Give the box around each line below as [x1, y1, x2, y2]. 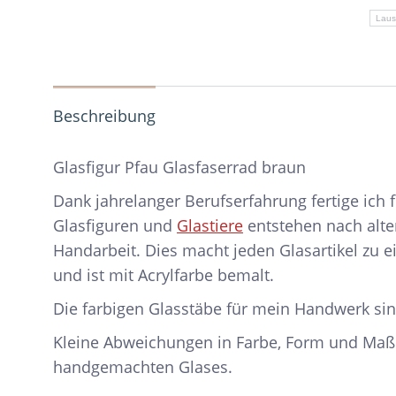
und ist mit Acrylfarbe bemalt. [53, 264, 274, 286]
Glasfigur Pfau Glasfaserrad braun [53, 156, 306, 178]
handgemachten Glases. [53, 356, 232, 377]
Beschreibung [53, 105, 156, 126]
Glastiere [177, 215, 243, 236]
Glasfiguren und [53, 215, 177, 236]
